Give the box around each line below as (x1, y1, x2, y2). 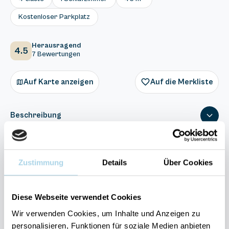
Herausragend (32, 41, 81, 50)
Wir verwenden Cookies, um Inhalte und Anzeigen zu (12, 209, 200, 218)
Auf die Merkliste (150, 77, 213, 86)
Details (102, 158, 127, 167)
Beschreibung (10, 111, 61, 120)
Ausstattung (10, 145, 56, 154)
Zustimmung (18, 158, 64, 167)
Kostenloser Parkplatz (18, 13, 90, 21)
